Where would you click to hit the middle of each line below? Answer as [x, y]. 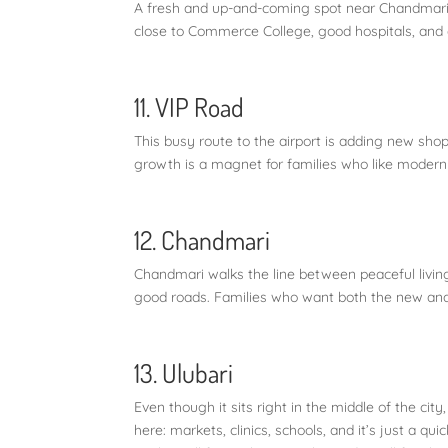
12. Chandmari [202, 239]
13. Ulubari [184, 372]
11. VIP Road [189, 106]
